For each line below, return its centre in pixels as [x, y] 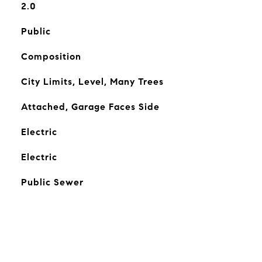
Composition [51, 56]
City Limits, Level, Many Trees [92, 82]
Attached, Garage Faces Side [90, 107]
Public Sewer [52, 182]
